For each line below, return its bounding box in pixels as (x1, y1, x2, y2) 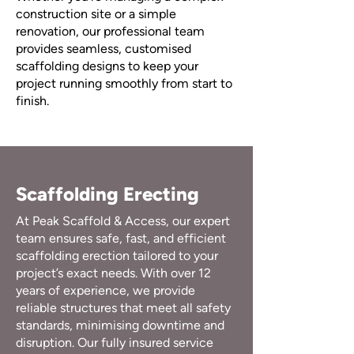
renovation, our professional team (16, 24, 205, 39)
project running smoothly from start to (16, 76, 232, 91)
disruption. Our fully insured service (16, 335, 213, 350)
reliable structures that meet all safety (16, 300, 231, 315)
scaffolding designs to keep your (16, 58, 198, 73)
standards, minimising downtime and (16, 318, 224, 333)
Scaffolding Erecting (16, 183, 199, 205)
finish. (16, 93, 49, 108)
